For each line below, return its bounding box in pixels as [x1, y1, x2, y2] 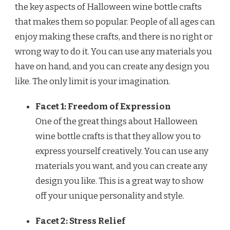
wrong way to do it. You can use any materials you [15, 46, 212, 57]
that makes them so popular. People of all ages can [15, 16, 215, 27]
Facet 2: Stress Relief [35, 215, 125, 226]
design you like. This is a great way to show [35, 175, 204, 186]
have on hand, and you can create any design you [15, 61, 209, 72]
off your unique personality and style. [35, 190, 184, 201]
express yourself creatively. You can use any [35, 145, 208, 157]
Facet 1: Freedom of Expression [35, 101, 171, 112]
